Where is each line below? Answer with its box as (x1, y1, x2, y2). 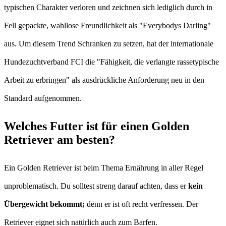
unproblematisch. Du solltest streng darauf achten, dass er (4, 181, 188, 190)
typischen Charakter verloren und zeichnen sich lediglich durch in (4, 3, 212, 12)
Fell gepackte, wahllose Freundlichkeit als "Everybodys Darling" (4, 21, 211, 30)
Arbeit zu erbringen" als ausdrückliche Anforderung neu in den (4, 75, 204, 84)
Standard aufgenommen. (4, 93, 82, 102)
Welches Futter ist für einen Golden (4, 119, 189, 133)
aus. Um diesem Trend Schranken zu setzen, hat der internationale (4, 39, 213, 48)
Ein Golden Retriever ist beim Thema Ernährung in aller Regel (4, 163, 203, 172)
